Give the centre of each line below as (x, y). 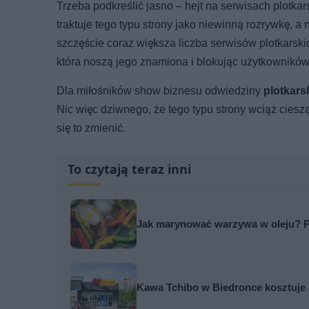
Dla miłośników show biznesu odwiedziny (160, 90)
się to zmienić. (91, 128)
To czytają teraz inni (129, 169)
